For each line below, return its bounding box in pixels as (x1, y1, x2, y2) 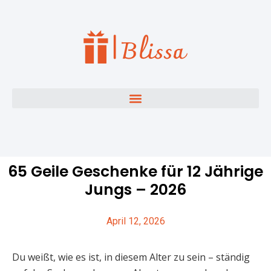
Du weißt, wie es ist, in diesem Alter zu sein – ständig (12, 250, 250, 264)
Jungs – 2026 (85, 179, 186, 200)
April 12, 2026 (106, 215, 165, 227)
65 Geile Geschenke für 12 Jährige (8, 161, 263, 182)
